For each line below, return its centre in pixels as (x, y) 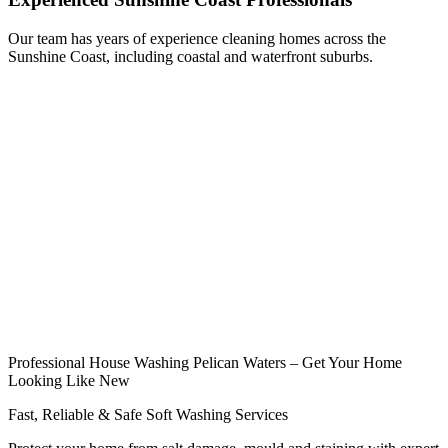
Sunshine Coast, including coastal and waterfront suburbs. (190, 56)
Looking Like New (69, 380)
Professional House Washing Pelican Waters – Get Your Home (205, 362)
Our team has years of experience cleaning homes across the (197, 38)
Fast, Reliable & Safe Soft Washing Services (148, 414)
